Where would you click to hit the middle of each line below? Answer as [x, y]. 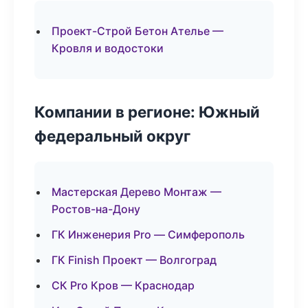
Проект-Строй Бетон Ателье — [137, 31]
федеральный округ [112, 136]
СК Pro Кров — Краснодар [123, 285]
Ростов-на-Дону [96, 209]
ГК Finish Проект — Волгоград [134, 260]
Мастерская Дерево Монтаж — [136, 192]
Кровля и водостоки [108, 48]
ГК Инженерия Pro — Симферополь [148, 234]
